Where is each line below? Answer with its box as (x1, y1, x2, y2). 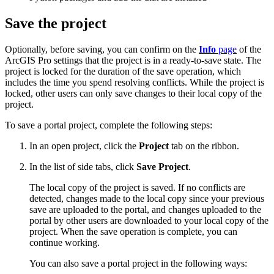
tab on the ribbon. (169, 140, 239, 151)
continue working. (29, 237, 100, 248)
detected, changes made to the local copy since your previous (29, 193, 264, 204)
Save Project (136, 161, 188, 172)
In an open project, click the (29, 140, 139, 151)
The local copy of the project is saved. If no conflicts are (29, 182, 245, 193)
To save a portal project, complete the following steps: (5, 119, 212, 130)
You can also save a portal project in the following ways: (29, 257, 247, 268)
